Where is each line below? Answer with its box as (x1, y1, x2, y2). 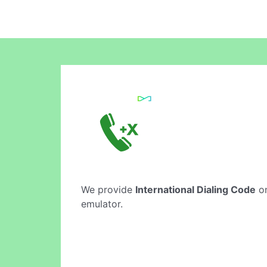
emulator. (81, 198, 123, 210)
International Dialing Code (135, 184, 256, 195)
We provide (81, 184, 135, 195)
